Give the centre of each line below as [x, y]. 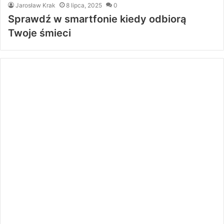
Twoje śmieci [39, 33]
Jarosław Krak [35, 5]
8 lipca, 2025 [84, 5]
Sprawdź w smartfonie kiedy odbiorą [97, 19]
